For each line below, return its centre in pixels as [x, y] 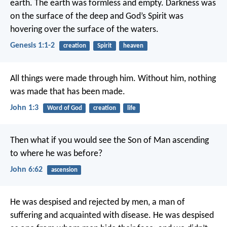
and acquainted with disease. [97, 216]
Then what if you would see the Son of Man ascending [109, 140]
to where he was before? [56, 154]
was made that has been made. [68, 92]
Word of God [64, 108]
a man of [167, 203]
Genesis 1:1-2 [32, 46]
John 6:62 [26, 170]
